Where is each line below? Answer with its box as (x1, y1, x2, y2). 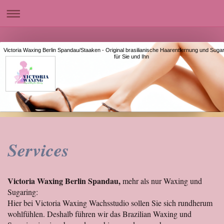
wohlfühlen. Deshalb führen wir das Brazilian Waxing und (7, 208, 191, 219)
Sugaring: (7, 186, 38, 197)
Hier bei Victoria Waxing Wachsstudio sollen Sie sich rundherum (7, 197, 212, 208)
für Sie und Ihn (114, 53, 149, 59)
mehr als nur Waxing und (120, 175, 202, 186)
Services (7, 137, 75, 162)
